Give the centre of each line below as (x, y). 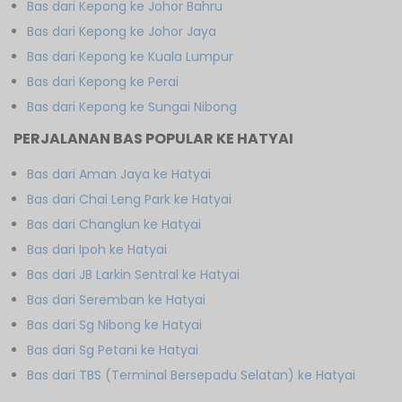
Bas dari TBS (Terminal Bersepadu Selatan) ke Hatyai (191, 375)
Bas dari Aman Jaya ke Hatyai (119, 174)
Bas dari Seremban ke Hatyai (116, 299)
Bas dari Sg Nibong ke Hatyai (114, 324)
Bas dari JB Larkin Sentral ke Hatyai (133, 274)
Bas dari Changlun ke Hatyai (114, 224)
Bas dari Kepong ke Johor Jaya (122, 31)
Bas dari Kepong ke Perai (103, 81)
